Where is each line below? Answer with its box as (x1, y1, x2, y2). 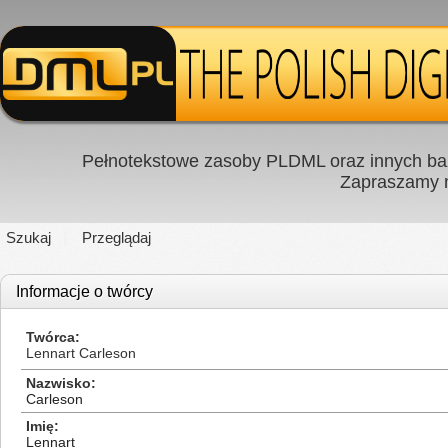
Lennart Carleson (26, 345, 136, 361)
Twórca (26, 329, 75, 345)
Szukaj (6, 229, 51, 246)
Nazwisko (26, 375, 91, 391)
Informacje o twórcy (16, 283, 153, 300)
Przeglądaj (82, 229, 151, 246)
